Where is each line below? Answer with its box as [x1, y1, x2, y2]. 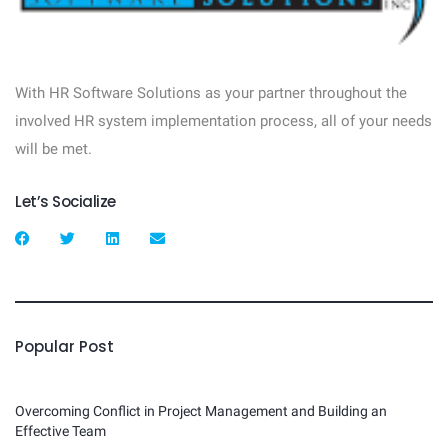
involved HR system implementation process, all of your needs [15, 111, 432, 130]
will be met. [15, 139, 96, 158]
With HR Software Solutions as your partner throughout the [15, 83, 407, 102]
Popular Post [15, 335, 114, 357]
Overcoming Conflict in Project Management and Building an [15, 402, 387, 419]
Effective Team [15, 422, 106, 439]
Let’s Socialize [15, 190, 116, 212]
